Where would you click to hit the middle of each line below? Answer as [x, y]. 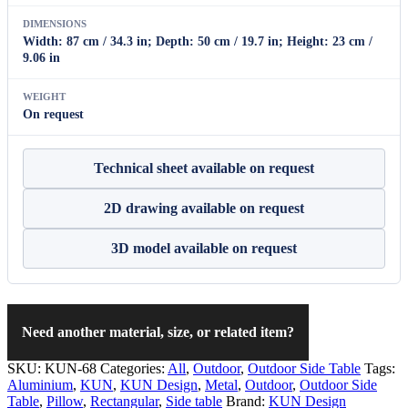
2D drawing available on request [204, 208]
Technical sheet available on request [204, 168]
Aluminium [40, 384]
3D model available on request [204, 248]
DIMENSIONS [55, 23]
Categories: [134, 368]
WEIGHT [44, 96]
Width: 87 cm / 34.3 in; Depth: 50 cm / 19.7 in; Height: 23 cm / [198, 41]
